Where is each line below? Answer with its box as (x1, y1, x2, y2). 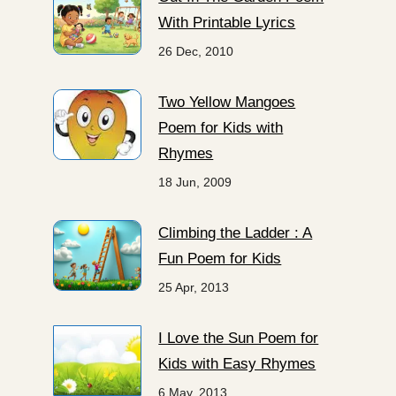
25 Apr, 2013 (158, 280, 230, 295)
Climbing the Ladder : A (158, 225, 313, 242)
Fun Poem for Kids (158, 250, 282, 268)
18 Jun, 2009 (158, 175, 232, 190)
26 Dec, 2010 (158, 44, 234, 59)
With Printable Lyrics (158, 14, 296, 32)
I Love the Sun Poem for (158, 330, 319, 347)
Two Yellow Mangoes (158, 94, 296, 111)
